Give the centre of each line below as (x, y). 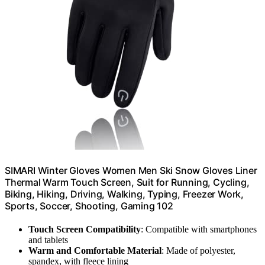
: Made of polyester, (198, 251)
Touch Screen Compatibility (85, 230)
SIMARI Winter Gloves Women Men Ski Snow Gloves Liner (131, 171)
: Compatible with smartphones (199, 230)
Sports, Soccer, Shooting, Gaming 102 (89, 206)
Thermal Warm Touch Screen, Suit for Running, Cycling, (127, 182)
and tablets (48, 240)
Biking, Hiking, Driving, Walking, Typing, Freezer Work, (124, 194)
